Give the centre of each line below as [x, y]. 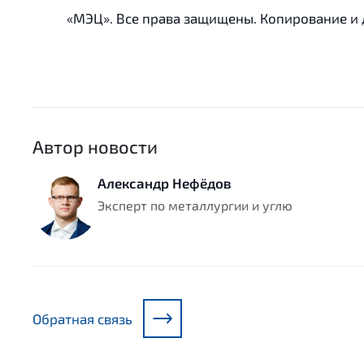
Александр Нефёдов [165, 183]
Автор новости [95, 147]
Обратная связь [82, 318]
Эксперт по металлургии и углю [195, 206]
